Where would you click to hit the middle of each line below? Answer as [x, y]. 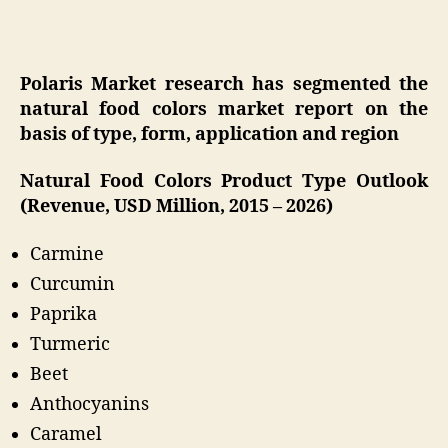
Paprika [63, 314]
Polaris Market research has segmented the [224, 84]
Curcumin [72, 284]
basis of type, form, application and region [209, 134]
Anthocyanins [89, 404]
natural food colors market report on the [224, 109]
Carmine [67, 254]
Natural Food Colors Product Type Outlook [224, 182]
